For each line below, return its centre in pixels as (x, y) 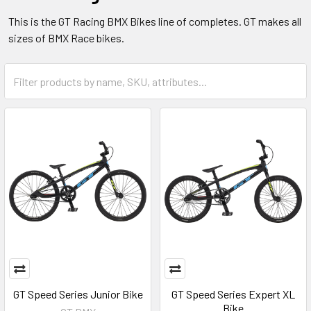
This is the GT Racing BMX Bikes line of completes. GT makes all (155, 21)
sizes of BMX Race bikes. (66, 38)
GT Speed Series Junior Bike (78, 294)
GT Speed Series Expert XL (233, 294)
